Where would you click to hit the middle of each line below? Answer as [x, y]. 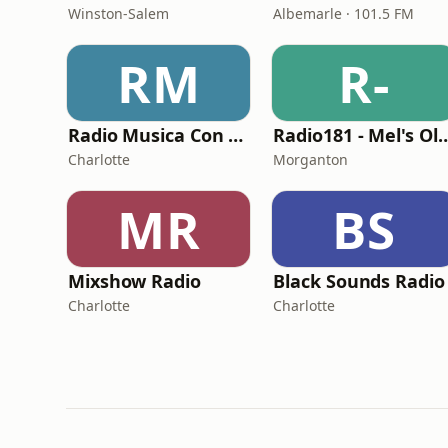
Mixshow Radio [134, 281]
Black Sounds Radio [359, 281]
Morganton [311, 159]
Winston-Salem [118, 13]
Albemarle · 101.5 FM [344, 13]
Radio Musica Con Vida [236, 135]
